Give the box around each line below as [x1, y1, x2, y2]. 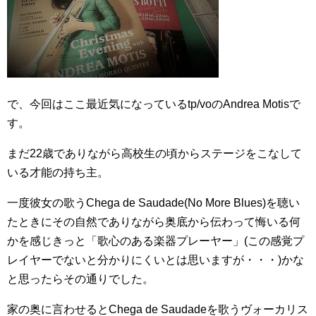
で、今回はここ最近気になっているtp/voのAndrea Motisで [7, 98, 300, 110]
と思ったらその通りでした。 [7, 273, 154, 285]
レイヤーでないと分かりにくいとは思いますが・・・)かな [7, 254, 304, 266]
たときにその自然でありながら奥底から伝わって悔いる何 [7, 216, 300, 228]
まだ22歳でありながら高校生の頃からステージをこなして [7, 147, 302, 159]
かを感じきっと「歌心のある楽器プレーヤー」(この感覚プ [7, 235, 304, 247]
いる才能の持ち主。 [7, 166, 109, 178]
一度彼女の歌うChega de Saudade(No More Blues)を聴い [7, 197, 300, 209]
